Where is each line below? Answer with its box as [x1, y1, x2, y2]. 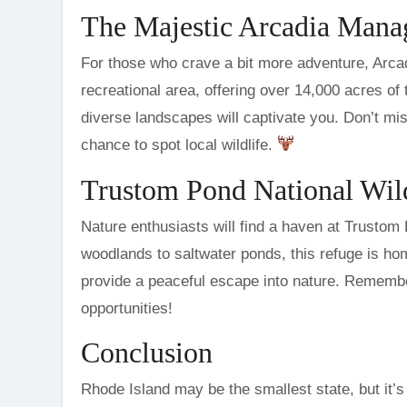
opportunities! [81, 299, 173, 317]
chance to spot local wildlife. [81, 135, 277, 154]
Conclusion [81, 335, 213, 369]
